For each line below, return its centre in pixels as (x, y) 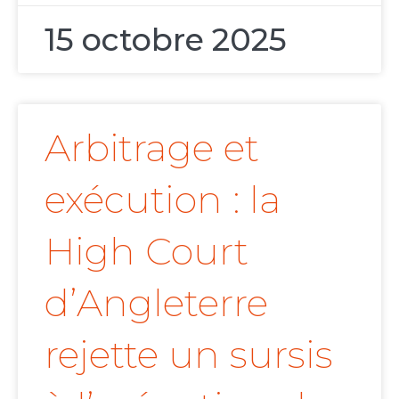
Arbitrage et (152, 147)
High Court (147, 251)
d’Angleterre (156, 302)
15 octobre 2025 (166, 39)
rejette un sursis (189, 354)
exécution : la (163, 199)
